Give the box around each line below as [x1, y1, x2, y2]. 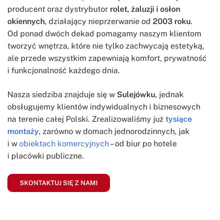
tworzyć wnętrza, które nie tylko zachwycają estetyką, [7, 41, 204, 51]
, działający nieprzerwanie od [45, 16, 153, 26]
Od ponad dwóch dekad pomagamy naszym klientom [7, 28, 201, 38]
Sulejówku [117, 89, 155, 99]
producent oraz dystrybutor [7, 4, 110, 14]
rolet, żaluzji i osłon [110, 4, 180, 14]
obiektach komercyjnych [19, 138, 109, 148]
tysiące [165, 114, 192, 124]
